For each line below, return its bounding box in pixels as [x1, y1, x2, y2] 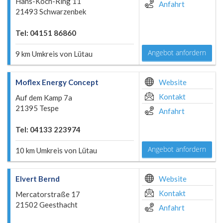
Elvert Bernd [15, 174, 60, 183]
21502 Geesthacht [15, 200, 78, 209]
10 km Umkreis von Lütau [15, 146, 97, 155]
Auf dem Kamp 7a [15, 93, 72, 102]
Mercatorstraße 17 [15, 190, 80, 199]
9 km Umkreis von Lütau [15, 49, 93, 58]
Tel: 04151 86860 [15, 28, 76, 37]
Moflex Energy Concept [15, 78, 99, 87]
